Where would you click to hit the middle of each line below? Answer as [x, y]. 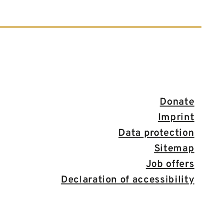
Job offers [170, 164]
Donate [177, 102]
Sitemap [174, 149]
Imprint [176, 118]
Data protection [156, 133]
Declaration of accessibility [127, 180]
